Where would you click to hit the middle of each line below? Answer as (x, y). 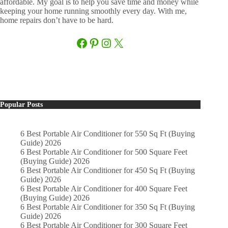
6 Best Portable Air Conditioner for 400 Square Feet (104, 189)
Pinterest (109, 42)
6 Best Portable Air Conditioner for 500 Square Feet (104, 152)
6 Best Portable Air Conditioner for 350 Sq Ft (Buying (108, 207)
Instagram (125, 42)
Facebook (99, 42)
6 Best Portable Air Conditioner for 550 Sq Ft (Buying (108, 134)
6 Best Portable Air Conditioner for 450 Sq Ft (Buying (108, 170)
